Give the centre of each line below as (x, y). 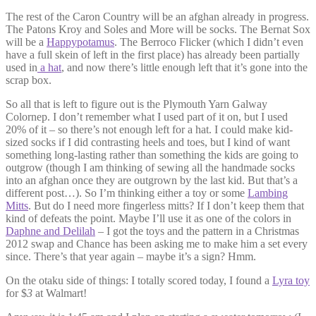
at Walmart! (60, 293)
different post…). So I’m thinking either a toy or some (127, 193)
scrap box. (29, 80)
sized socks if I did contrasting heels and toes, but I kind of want (148, 142)
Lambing (268, 193)
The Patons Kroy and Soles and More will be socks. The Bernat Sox (158, 29)
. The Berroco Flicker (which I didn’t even (209, 42)
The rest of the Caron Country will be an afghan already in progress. (157, 16)
